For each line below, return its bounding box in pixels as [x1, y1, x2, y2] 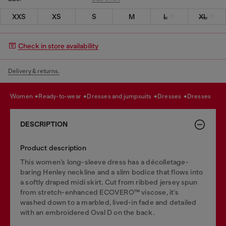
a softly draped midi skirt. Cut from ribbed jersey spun [20, 178, 198, 186]
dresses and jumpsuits [91, 93, 153, 100]
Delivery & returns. [8, 67, 60, 75]
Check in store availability [18, 42, 98, 50]
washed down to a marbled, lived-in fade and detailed [20, 198, 197, 206]
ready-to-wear [42, 93, 83, 100]
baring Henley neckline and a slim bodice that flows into [20, 167, 203, 176]
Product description [20, 143, 86, 152]
